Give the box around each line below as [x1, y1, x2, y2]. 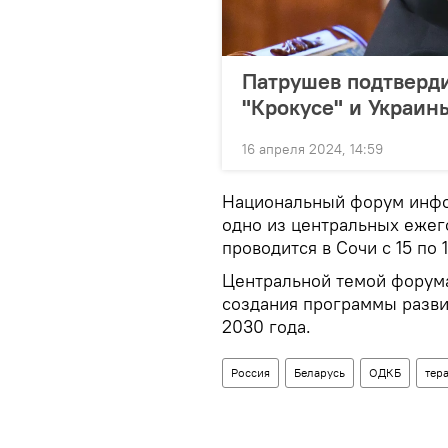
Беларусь [294, 364, 345, 380]
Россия [231, 364, 270, 380]
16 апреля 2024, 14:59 [242, 139, 383, 158]
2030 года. [222, 314, 311, 338]
